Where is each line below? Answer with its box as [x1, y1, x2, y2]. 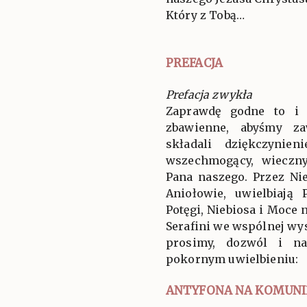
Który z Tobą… [166, 8, 245, 22]
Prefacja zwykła [166, 87, 253, 101]
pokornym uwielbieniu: [166, 251, 299, 266]
